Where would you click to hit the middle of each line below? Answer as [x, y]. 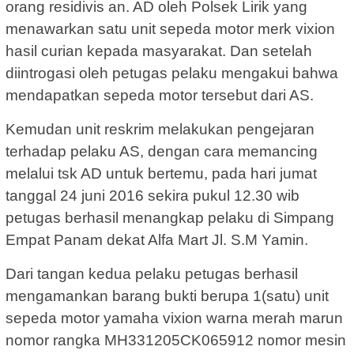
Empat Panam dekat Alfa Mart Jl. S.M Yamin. [157, 239]
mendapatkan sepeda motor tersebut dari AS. [160, 95]
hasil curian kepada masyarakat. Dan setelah [159, 51]
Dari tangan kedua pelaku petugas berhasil [152, 273]
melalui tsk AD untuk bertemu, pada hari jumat [161, 173]
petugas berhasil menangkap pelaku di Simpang [170, 217]
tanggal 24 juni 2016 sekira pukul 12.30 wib [153, 195]
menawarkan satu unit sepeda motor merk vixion [170, 28]
